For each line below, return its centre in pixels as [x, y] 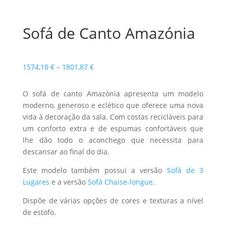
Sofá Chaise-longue [120, 182]
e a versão [68, 182]
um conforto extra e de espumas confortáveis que [113, 128]
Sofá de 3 [185, 170]
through [107, 101]
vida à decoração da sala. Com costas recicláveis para [113, 117]
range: [104, 78]
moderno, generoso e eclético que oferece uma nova [113, 105]
